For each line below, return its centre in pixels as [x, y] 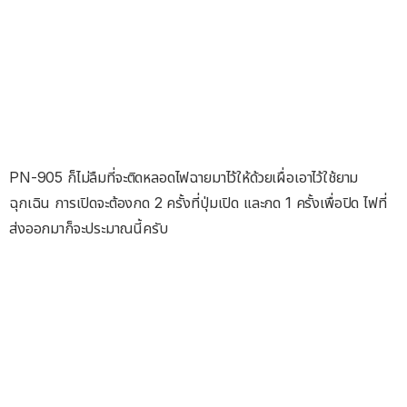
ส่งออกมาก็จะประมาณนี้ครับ [89, 228]
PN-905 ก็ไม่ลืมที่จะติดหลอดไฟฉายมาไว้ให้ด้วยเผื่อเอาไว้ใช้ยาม [184, 177]
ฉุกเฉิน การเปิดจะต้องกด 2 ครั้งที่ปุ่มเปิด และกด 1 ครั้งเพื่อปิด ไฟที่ [198, 202]
